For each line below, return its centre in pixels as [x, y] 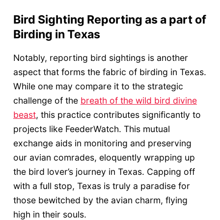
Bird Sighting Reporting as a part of [110, 19]
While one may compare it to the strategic [98, 86]
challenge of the [47, 101]
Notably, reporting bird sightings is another [100, 58]
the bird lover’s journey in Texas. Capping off [104, 172]
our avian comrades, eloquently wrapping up [104, 158]
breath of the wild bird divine [138, 101]
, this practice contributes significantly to [118, 115]
